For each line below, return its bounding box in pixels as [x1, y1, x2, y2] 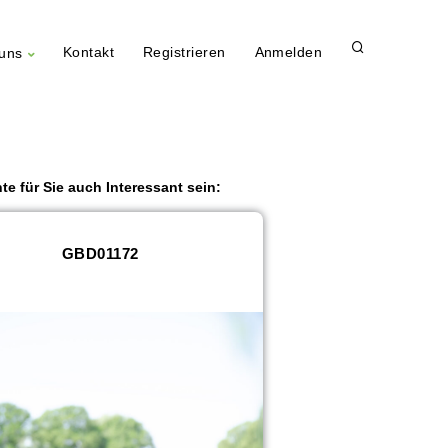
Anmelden [254, 45, 323, 61]
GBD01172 [61, 244, 139, 262]
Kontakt [62, 45, 115, 61]
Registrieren [142, 45, 226, 61]
